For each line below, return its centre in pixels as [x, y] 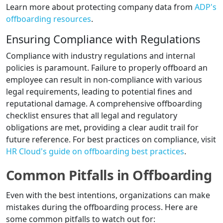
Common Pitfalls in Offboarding [109, 175]
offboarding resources [49, 19]
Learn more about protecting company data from [100, 7]
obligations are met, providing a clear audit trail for [102, 128]
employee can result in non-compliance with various [104, 80]
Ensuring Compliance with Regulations [103, 39]
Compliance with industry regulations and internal [101, 56]
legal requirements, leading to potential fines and [99, 92]
